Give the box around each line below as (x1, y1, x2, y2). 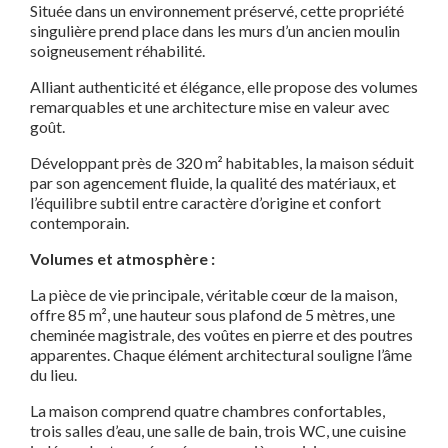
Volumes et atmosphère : (30, 249, 215, 269)
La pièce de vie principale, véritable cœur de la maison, (30, 285, 397, 305)
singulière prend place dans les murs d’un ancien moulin (30, 21, 400, 41)
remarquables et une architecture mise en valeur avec (30, 97, 390, 117)
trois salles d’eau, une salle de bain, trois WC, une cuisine (30, 421, 406, 441)
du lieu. (30, 365, 77, 385)
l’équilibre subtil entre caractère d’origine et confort (30, 193, 381, 213)
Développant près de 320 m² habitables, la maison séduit (30, 153, 414, 173)
